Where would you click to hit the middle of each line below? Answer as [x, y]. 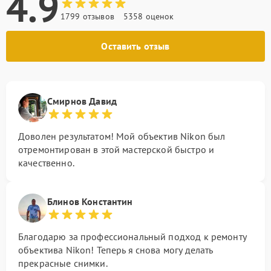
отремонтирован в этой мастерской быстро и [116, 149]
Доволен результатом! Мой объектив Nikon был [122, 136]
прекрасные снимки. [63, 263]
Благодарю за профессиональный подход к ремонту [132, 237]
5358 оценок [149, 16]
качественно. [46, 163]
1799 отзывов [87, 16]
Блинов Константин [90, 201]
